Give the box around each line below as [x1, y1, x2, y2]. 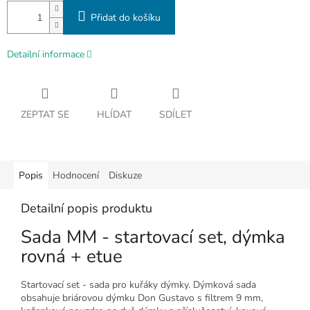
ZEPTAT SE [21, 108, 69, 122]
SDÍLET [159, 108, 192, 122]
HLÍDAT [97, 108, 131, 122]
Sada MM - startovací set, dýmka [21, 225, 285, 250]
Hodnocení [53, 169, 99, 183]
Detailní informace [7, 48, 84, 62]
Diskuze [109, 169, 142, 183]
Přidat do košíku [91, 11, 161, 25]
